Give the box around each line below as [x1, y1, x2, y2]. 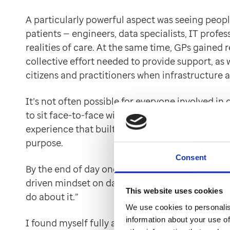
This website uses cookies [125, 186, 223, 196]
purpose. [26, 136, 65, 149]
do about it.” [26, 190, 81, 203]
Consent [176, 152, 206, 162]
